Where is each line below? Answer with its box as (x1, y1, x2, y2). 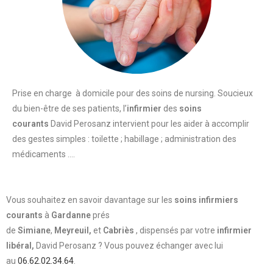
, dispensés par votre (134, 225, 217, 235)
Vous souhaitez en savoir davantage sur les (6, 194, 174, 205)
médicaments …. (12, 149, 75, 159)
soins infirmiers (174, 194, 238, 205)
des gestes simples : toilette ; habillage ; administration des (12, 133, 236, 144)
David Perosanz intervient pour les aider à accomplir (49, 118, 249, 129)
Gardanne (51, 210, 91, 220)
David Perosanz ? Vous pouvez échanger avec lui (34, 240, 223, 250)
